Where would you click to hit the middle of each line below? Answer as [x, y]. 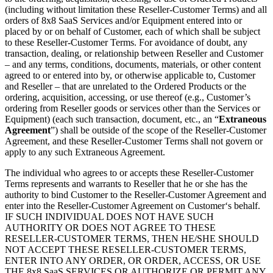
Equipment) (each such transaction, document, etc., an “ [112, 119]
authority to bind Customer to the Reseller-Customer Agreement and [136, 195]
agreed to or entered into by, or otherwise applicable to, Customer [130, 76]
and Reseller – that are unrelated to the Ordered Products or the [126, 87]
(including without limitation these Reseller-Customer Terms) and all [136, 10]
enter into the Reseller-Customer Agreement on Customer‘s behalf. [133, 206]
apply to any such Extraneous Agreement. [85, 152]
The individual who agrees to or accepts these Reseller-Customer [129, 173]
